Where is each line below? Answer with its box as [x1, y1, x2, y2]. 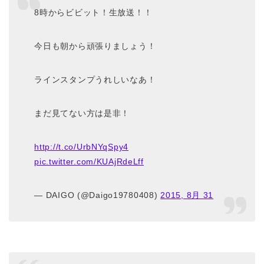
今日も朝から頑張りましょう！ [34, 41, 156, 51]
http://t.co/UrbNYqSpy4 [34, 142, 129, 152]
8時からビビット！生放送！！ [34, 8, 153, 18]
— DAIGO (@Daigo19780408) [34, 190, 161, 200]
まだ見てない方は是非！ [34, 108, 130, 118]
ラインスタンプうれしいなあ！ [34, 75, 156, 85]
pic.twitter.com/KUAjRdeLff [34, 157, 144, 167]
